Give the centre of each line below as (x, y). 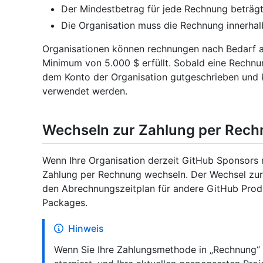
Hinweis (86, 229)
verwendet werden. (85, 91)
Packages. (65, 203)
